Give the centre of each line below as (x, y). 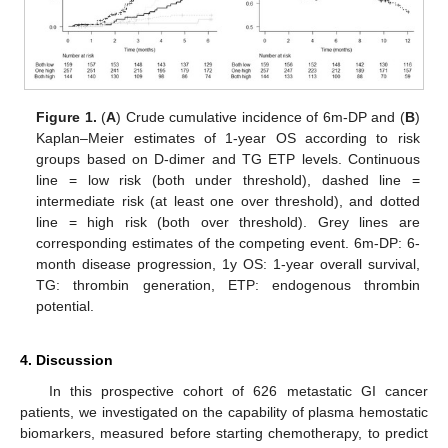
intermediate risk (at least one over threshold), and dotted (228, 201)
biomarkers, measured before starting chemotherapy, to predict (224, 433)
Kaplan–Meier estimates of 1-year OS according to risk (228, 138)
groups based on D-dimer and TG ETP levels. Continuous (228, 159)
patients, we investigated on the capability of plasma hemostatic (224, 412)
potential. (65, 306)
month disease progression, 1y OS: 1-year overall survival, (228, 264)
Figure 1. (66, 117)
